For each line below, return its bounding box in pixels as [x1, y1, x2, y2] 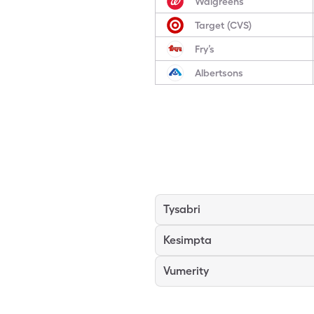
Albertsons [195, 67, 243, 78]
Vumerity [163, 264, 209, 278]
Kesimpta [163, 233, 212, 247]
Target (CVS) [195, 19, 252, 31]
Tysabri [163, 203, 200, 216]
